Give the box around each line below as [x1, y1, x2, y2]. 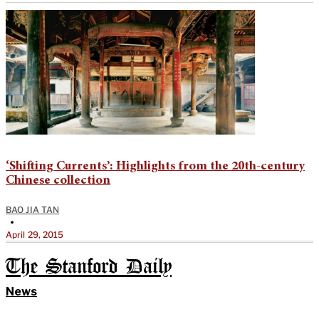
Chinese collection [6, 174, 110, 187]
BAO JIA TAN [6, 204, 60, 215]
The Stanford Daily [6, 257, 172, 277]
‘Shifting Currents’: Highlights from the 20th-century [6, 159, 305, 173]
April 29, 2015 [6, 229, 64, 240]
